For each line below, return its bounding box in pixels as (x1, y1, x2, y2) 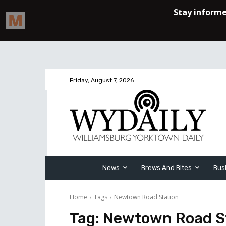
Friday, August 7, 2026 (70, 77, 134, 84)
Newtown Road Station (114, 193, 179, 201)
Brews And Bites (141, 164, 192, 172)
